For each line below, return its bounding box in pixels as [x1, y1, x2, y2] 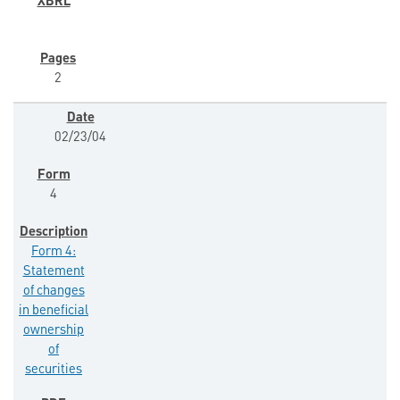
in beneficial [19, 304, 88, 319]
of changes [22, 285, 85, 299]
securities [25, 363, 82, 378]
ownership [23, 324, 84, 338]
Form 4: [31, 246, 76, 260]
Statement [22, 265, 85, 279]
